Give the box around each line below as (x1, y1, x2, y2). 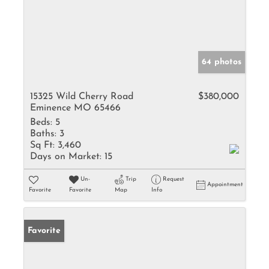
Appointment (207, 181, 243, 188)
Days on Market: (30, 152, 101, 162)
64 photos (202, 58, 241, 67)
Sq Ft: (30, 141, 55, 150)
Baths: (30, 129, 56, 139)
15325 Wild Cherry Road (30, 92, 133, 101)
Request (162, 176, 184, 183)
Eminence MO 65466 (30, 103, 121, 113)
